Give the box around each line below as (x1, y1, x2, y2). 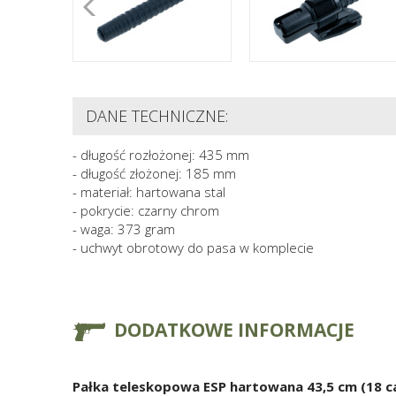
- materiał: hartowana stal (72, 183, 225, 202)
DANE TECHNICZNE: (86, 105, 228, 127)
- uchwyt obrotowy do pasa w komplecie (72, 239, 314, 257)
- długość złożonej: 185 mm (72, 164, 236, 183)
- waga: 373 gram (72, 220, 175, 239)
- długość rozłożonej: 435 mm (72, 146, 249, 164)
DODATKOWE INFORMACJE (114, 317, 354, 343)
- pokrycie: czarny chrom (72, 202, 219, 220)
